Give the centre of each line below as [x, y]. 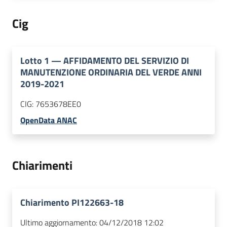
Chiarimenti [42, 165]
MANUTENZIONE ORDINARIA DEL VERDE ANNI [111, 72]
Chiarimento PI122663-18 [72, 203]
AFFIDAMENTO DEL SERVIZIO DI [126, 61]
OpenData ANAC [49, 120]
